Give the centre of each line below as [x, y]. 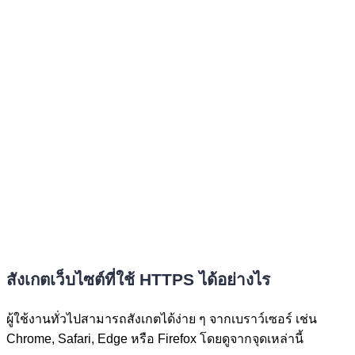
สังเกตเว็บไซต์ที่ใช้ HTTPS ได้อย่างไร [138, 280]
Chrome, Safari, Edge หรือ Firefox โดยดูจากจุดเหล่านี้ [155, 338]
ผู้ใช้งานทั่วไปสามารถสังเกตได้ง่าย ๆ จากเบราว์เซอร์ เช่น [162, 319]
